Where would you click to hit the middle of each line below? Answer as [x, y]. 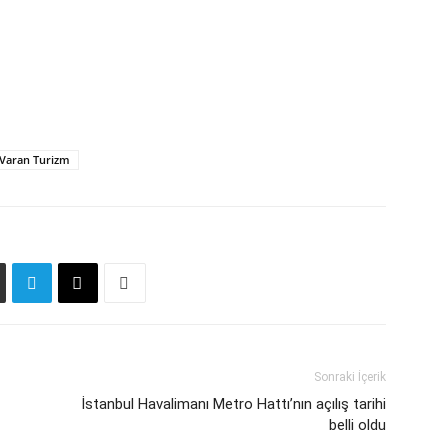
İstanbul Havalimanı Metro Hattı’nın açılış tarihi [233, 404]
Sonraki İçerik [350, 377]
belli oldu [357, 425]
